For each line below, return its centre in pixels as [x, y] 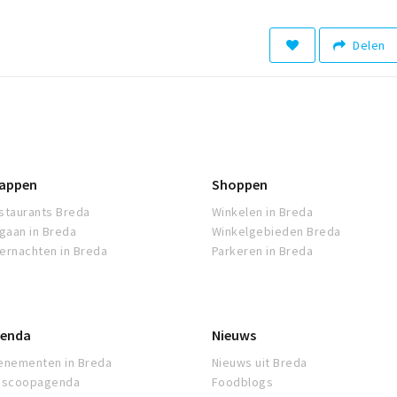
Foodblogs [243, 382]
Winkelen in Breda [263, 212]
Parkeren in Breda [263, 251]
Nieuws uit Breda [260, 363]
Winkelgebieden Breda [276, 232]
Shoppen [240, 185]
